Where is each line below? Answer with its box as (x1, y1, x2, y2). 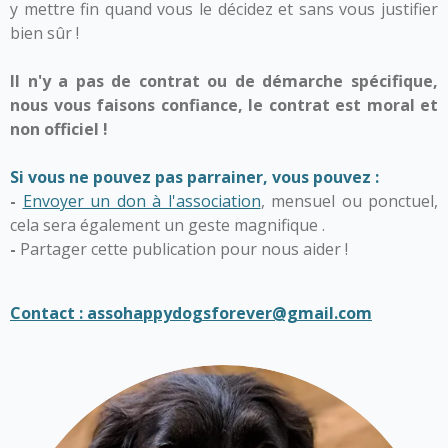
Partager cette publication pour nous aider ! (16, 238, 352, 260)
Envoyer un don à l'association (22, 190, 261, 212)
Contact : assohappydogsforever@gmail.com (10, 302, 372, 324)
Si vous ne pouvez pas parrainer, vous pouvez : (10, 166, 379, 188)
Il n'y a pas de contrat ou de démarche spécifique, (10, 70, 438, 92)
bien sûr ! (10, 22, 79, 44)
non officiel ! (10, 118, 112, 140)
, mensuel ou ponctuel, (260, 190, 438, 212)
